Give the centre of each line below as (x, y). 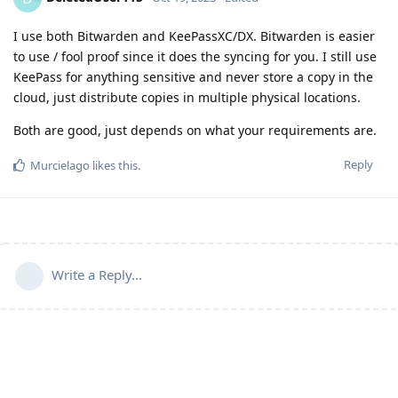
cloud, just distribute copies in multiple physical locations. (187, 98)
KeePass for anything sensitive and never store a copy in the (193, 77)
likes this (114, 166)
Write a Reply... (97, 275)
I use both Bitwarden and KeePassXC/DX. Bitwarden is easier (194, 36)
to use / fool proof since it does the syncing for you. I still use (195, 57)
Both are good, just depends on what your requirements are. (195, 131)
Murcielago (60, 166)
